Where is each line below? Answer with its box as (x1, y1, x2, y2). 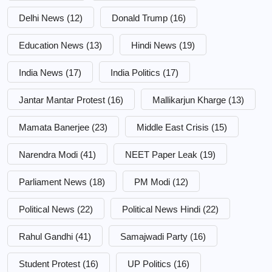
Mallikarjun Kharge (152, 95, 226, 106)
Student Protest (19, 259, 80, 270)
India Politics (110, 67, 160, 78)
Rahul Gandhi (19, 231, 73, 242)
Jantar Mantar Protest (19, 95, 105, 106)
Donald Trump (112, 13, 168, 24)
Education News (19, 40, 84, 51)
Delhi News (19, 13, 64, 24)
